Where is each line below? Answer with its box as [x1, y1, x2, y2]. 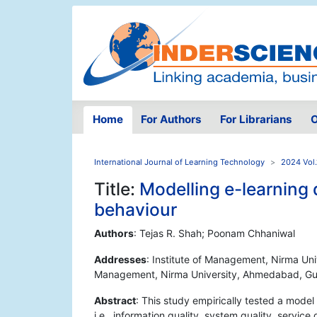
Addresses [94, 253, 146, 266]
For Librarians [219, 113, 292, 127]
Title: [94, 178, 139, 200]
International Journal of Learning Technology [94, 157, 265, 168]
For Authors [141, 113, 202, 127]
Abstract [94, 294, 136, 307]
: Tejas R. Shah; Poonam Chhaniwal [134, 227, 295, 240]
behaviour [94, 199, 177, 221]
